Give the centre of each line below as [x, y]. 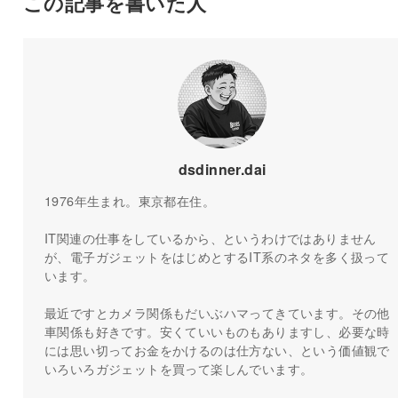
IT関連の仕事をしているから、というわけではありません [210, 237]
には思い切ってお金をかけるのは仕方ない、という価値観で [217, 349]
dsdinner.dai [222, 169]
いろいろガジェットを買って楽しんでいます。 [179, 368]
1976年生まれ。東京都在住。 [129, 200]
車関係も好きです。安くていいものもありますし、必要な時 [217, 330]
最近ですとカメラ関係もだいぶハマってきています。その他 [217, 312]
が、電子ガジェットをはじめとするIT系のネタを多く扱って [217, 256]
